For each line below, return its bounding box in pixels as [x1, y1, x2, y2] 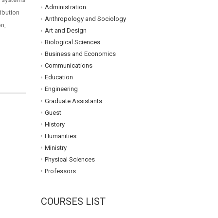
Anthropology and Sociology [44, 15, 126, 23]
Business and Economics [44, 50, 116, 58]
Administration [44, 3, 86, 11]
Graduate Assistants [44, 97, 102, 105]
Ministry [44, 144, 67, 151]
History [44, 120, 65, 128]
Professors [44, 167, 76, 175]
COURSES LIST [40, 195, 106, 207]
